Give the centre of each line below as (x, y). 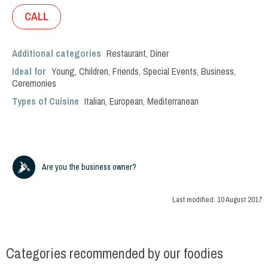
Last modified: (195, 200)
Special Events (170, 71)
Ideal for (30, 71)
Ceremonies (34, 83)
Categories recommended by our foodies (115, 253)
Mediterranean (173, 101)
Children (94, 71)
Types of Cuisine (45, 101)
